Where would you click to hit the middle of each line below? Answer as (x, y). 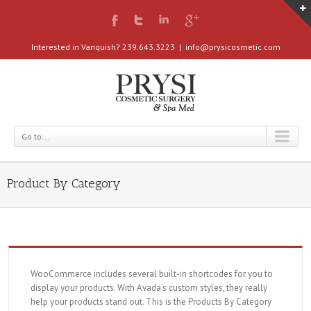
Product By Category (64, 183)
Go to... (35, 136)
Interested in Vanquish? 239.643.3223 (103, 47)
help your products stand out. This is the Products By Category (151, 302)
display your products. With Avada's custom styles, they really (149, 288)
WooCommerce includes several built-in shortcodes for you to (152, 274)
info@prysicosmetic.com (233, 47)
